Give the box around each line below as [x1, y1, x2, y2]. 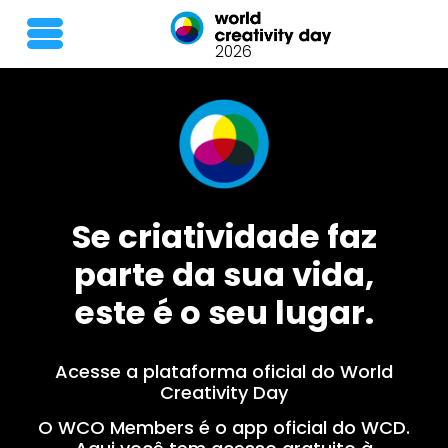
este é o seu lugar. [82, 321, 416, 372]
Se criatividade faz [79, 237, 419, 288]
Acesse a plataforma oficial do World [61, 398, 437, 427]
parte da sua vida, [82, 279, 416, 330]
